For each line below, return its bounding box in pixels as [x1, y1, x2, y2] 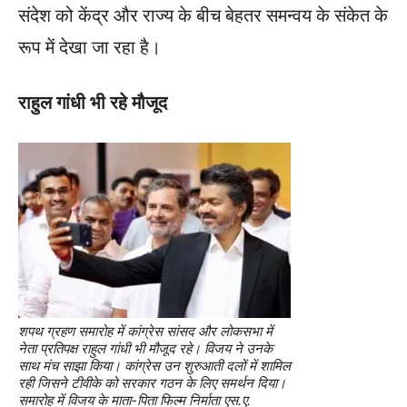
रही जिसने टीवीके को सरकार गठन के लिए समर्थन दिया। [18, 373, 286, 392]
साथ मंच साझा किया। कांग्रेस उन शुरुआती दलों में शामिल [18, 356, 291, 374]
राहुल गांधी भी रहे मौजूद [18, 92, 167, 113]
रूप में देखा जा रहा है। [18, 36, 161, 57]
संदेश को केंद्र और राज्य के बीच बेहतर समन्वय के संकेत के [18, 5, 388, 25]
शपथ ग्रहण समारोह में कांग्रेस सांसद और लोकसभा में [18, 322, 273, 340]
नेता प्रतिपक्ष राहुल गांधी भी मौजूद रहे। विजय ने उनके [18, 339, 273, 357]
